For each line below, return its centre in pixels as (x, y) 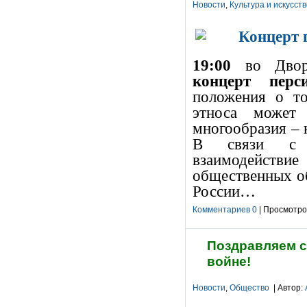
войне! (229, 261)
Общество (249, 288)
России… (224, 191)
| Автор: (287, 288)
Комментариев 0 (225, 210)
